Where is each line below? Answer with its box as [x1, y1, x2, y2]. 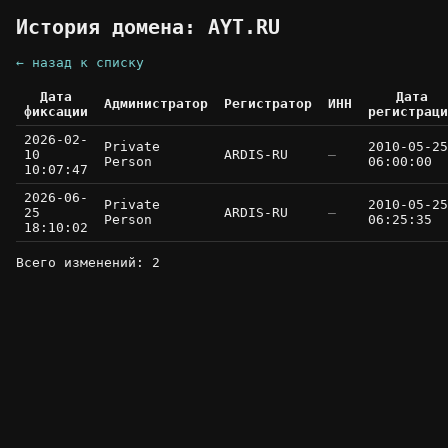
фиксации [24, 104, 88, 120]
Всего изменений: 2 [16, 255, 160, 271]
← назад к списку [16, 55, 144, 71]
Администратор [104, 96, 208, 112]
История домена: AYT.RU [16, 16, 280, 40]
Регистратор [224, 96, 312, 112]
